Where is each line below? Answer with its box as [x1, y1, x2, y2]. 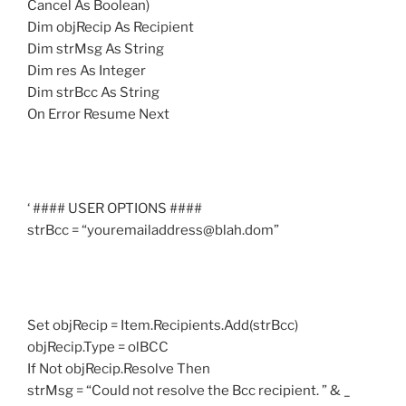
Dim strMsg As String [27, 40, 164, 57]
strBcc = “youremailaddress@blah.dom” [27, 222, 279, 239]
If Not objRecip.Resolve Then [27, 360, 210, 377]
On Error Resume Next [27, 105, 169, 122]
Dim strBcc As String [27, 83, 159, 101]
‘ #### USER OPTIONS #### [27, 200, 202, 217]
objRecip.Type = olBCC [27, 338, 169, 355]
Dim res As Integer [27, 62, 146, 79]
